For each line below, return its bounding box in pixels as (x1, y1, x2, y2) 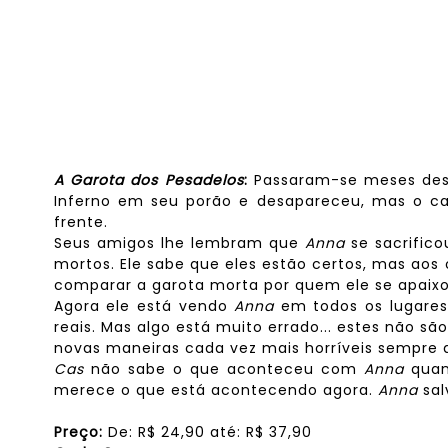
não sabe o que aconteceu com (90, 359, 365, 379)
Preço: (53, 422, 103, 442)
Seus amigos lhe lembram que (53, 233, 306, 253)
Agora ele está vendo (53, 296, 235, 316)
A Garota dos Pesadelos (53, 170, 244, 190)
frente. (53, 212, 108, 232)
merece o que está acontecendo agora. (53, 380, 378, 400)
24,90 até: (155, 422, 246, 442)
